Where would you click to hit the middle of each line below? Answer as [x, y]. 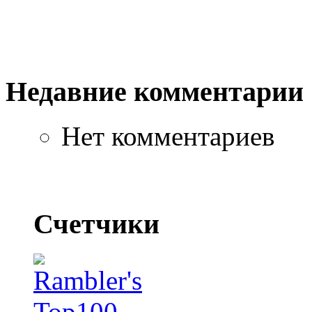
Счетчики [96, 224]
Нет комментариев [168, 136]
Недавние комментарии [155, 91]
